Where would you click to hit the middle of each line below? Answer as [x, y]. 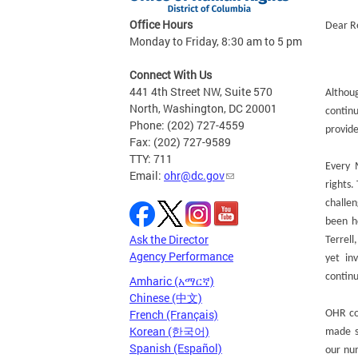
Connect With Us [171, 75]
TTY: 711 [151, 159]
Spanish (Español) [176, 348]
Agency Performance [181, 256]
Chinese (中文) [166, 298]
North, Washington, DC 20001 [203, 108]
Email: [147, 175]
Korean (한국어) [169, 331]
